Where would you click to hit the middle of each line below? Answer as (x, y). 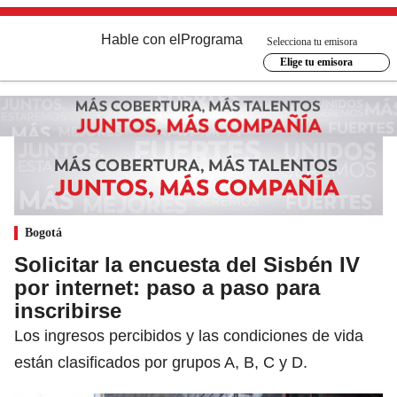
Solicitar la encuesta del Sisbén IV (187, 264)
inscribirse (68, 310)
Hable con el (141, 39)
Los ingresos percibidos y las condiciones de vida (189, 335)
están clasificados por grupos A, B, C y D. (161, 362)
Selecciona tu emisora (312, 41)
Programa (212, 39)
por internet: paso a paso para (167, 287)
